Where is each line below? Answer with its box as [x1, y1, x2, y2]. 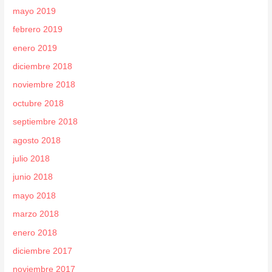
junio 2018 [13, 172, 53, 182]
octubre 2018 [13, 98, 64, 108]
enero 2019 [13, 43, 58, 53]
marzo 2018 [13, 209, 59, 219]
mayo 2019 [13, 6, 56, 16]
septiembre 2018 [13, 117, 78, 127]
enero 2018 [13, 228, 58, 237]
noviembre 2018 [13, 80, 76, 90]
